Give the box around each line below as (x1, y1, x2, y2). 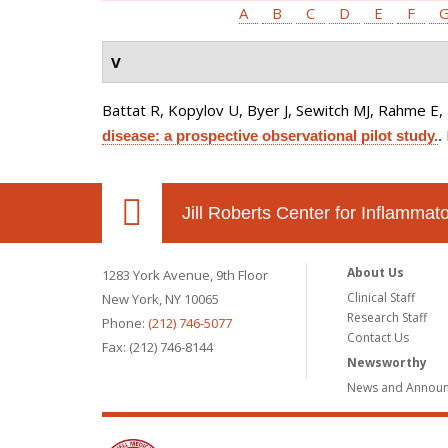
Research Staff (347, 309, 428, 326)
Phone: (102, 314, 148, 332)
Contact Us (347, 329, 410, 346)
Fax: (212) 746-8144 (102, 338, 213, 356)
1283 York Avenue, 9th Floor (102, 266, 268, 284)
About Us (347, 264, 405, 281)
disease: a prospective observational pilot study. (102, 127, 438, 144)
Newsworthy (347, 354, 428, 371)
